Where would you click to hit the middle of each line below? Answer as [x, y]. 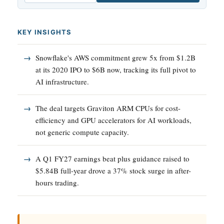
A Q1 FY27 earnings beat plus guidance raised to [112, 158]
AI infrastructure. [62, 81]
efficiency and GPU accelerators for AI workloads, [113, 120]
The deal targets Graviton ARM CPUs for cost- [108, 108]
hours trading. [57, 182]
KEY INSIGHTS [45, 32]
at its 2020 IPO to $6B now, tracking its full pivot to [116, 69]
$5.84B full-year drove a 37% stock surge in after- [113, 170]
